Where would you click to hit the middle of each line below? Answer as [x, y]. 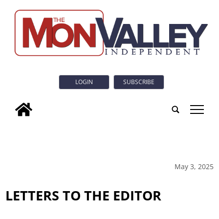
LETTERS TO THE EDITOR [84, 195]
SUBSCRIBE [139, 82]
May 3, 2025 [194, 166]
